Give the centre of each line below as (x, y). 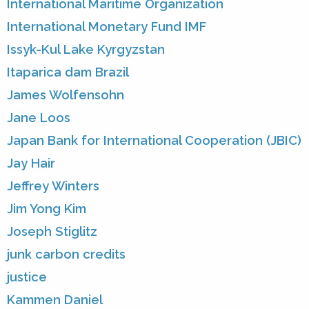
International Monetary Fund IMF (107, 27)
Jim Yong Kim (47, 209)
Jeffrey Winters (53, 186)
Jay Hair (31, 163)
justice (27, 277)
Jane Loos (39, 118)
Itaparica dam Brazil (68, 72)
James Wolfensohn (66, 95)
